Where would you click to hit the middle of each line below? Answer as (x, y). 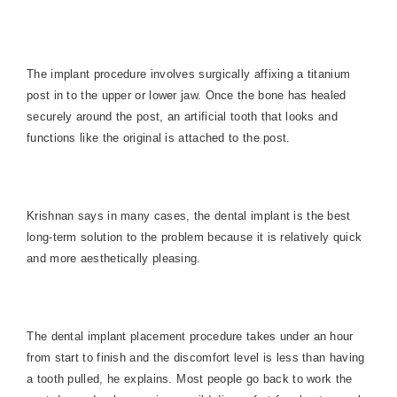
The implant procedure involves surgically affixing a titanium (189, 74)
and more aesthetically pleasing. (114, 258)
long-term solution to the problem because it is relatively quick (195, 237)
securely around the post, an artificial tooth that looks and (182, 117)
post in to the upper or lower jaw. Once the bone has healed (187, 95)
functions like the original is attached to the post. (159, 138)
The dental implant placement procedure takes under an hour (190, 336)
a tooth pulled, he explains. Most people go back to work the (190, 379)
